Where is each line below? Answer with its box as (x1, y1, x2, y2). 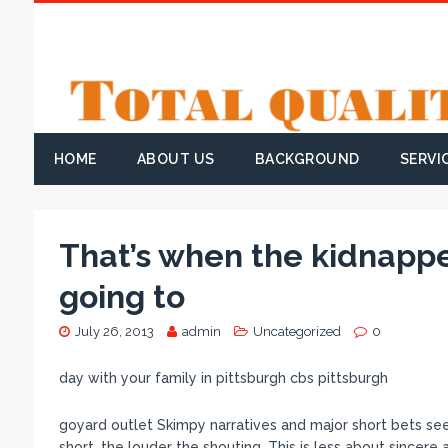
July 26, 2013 (74, 324, 154, 340)
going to (58, 278, 185, 316)
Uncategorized (252, 324, 341, 340)
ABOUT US (136, 151, 215, 168)
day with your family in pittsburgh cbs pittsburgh (58, 370, 388, 387)
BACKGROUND (254, 151, 360, 168)
